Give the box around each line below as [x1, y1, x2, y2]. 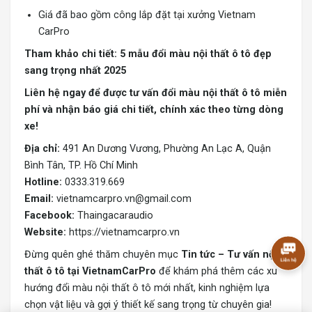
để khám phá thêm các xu [156, 265, 277, 278]
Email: [24, 193, 54, 205]
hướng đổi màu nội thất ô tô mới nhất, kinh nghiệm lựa [24, 282, 270, 295]
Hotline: [24, 176, 62, 189]
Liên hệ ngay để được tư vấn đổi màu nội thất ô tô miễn [24, 87, 287, 100]
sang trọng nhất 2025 [24, 65, 126, 77]
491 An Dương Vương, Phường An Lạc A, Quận [60, 143, 271, 155]
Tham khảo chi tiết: [24, 48, 120, 61]
